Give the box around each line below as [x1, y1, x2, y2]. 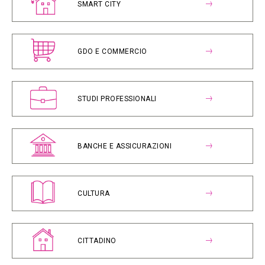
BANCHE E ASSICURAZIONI [77, 142, 172, 150]
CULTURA [77, 189, 110, 198]
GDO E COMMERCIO [77, 47, 147, 56]
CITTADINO [77, 237, 117, 245]
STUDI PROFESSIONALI [77, 95, 157, 103]
